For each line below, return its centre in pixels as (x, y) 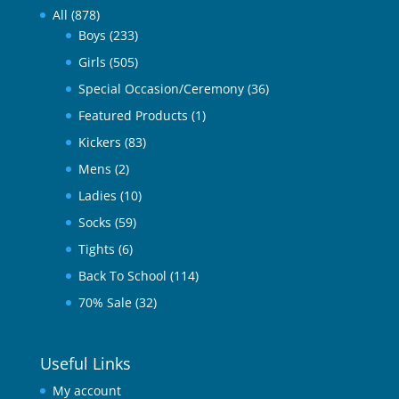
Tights (96, 248)
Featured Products (133, 115)
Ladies (97, 195)
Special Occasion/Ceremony (161, 88)
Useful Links (85, 364)
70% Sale (105, 302)
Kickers (99, 142)
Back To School (122, 275)
